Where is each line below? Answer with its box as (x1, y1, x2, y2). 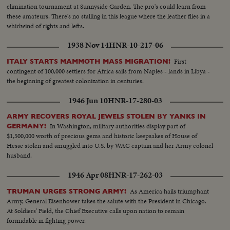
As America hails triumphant (130, 186, 209, 196)
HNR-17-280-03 (107, 94, 162, 106)
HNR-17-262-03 (108, 169, 163, 181)
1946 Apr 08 (67, 169, 108, 181)
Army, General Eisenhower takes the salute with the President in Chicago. (7, 196, 207, 206)
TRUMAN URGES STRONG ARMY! (7, 187, 127, 195)
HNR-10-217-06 (108, 40, 163, 51)
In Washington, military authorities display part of (50, 121, 186, 131)
